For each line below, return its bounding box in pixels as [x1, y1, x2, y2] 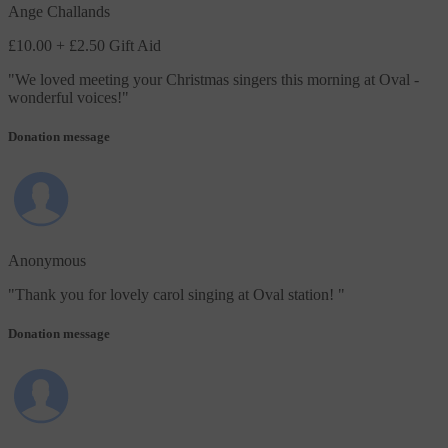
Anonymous [8, 252, 86, 270]
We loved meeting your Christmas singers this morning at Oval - [15, 70, 419, 88]
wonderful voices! [8, 88, 122, 106]
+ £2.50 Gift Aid [56, 36, 161, 54]
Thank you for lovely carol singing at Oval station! [15, 286, 338, 304]
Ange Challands [8, 2, 110, 20]
